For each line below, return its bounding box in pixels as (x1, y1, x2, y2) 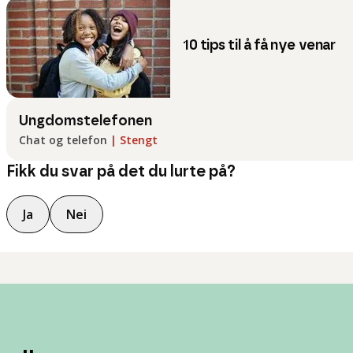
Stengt (120, 132, 158, 147)
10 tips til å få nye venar (183, 39, 336, 53)
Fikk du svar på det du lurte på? (6, 164, 236, 180)
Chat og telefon (19, 132, 107, 147)
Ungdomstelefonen (19, 114, 152, 128)
